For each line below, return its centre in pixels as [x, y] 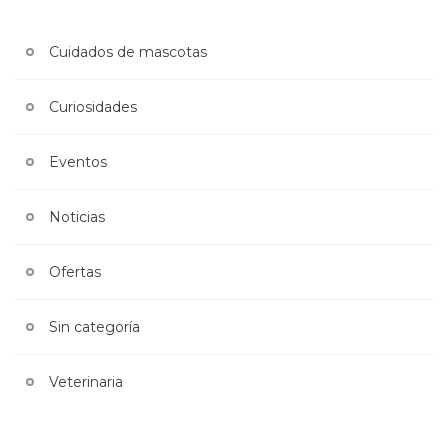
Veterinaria [86, 382]
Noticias [77, 217]
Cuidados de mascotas [128, 52]
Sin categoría [94, 327]
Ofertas [75, 272]
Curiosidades [93, 107]
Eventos [78, 162]
